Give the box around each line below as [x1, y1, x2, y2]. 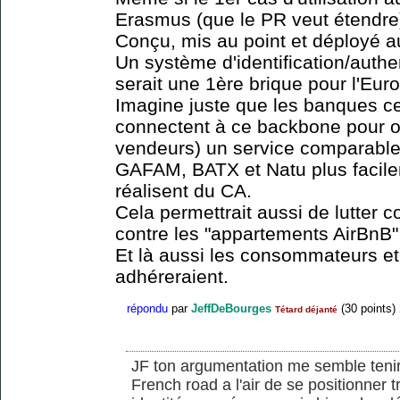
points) [357, 301, 396, 315]
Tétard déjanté [275, 304, 337, 314]
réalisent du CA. [115, 180, 252, 202]
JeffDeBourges [191, 301, 271, 315]
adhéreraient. [115, 266, 229, 287]
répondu [127, 301, 168, 315]
